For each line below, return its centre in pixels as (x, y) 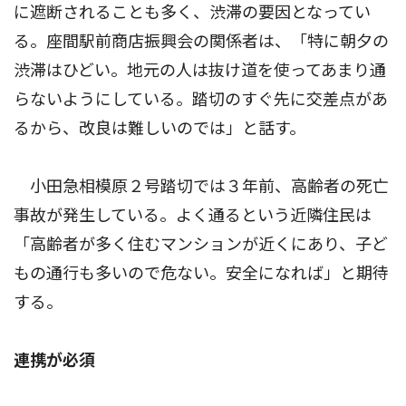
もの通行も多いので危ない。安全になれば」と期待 (201, 273)
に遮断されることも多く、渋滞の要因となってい (192, 12)
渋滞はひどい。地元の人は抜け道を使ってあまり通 (200, 70)
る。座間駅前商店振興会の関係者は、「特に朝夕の (201, 41)
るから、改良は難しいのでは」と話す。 (159, 128)
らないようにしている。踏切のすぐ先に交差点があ (201, 99)
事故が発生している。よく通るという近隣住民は (193, 215)
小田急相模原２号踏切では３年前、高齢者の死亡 (201, 186)
